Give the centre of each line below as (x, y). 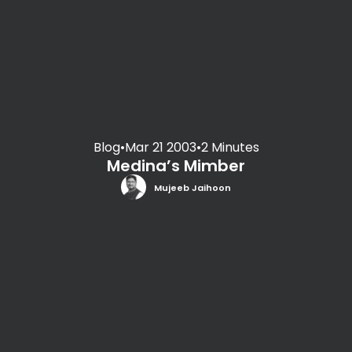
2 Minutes (230, 147)
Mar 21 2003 (160, 147)
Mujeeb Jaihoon (192, 188)
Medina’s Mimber (176, 165)
